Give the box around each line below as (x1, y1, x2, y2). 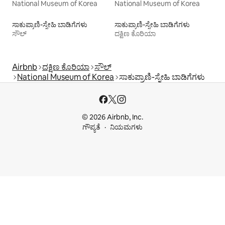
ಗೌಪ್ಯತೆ (82, 123, 100, 132)
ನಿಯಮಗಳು (110, 123, 143, 132)
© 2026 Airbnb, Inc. (82, 113, 143, 122)
